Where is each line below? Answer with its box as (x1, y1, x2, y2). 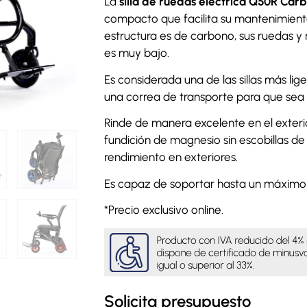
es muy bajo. (103, 46, 169, 60)
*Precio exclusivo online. (103, 203, 223, 217)
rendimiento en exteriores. (103, 150, 238, 164)
